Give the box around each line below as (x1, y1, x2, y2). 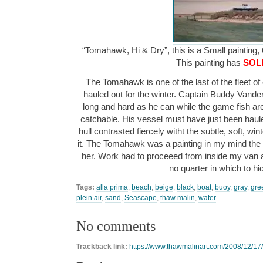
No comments (76, 217, 156, 234)
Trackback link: (76, 242, 129, 251)
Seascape (124, 193, 157, 202)
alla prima (96, 183, 128, 191)
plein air (76, 193, 102, 202)
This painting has (176, 58, 243, 68)
